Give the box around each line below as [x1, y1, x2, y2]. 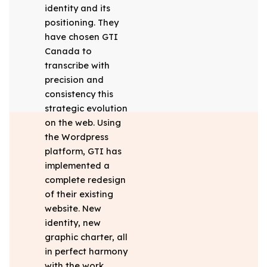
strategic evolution [44, 103, 128, 114]
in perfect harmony [44, 246, 128, 257]
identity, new [44, 217, 101, 229]
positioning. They [44, 17, 119, 29]
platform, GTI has [44, 145, 122, 157]
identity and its [44, 2, 110, 14]
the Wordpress [44, 131, 108, 143]
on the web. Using [44, 117, 121, 129]
